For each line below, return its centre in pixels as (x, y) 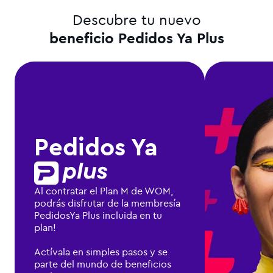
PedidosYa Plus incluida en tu (98, 215)
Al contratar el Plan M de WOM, (104, 191)
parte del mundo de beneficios (103, 264)
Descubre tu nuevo (136, 19)
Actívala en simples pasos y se (101, 252)
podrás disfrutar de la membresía (107, 203)
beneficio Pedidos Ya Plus (136, 38)
